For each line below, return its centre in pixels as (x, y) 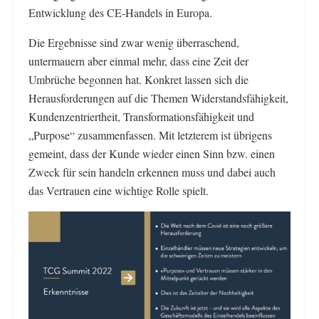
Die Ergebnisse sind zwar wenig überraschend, (134, 43)
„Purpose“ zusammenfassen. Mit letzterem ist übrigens (150, 135)
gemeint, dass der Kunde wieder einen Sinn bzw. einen (152, 154)
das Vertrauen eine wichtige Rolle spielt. (119, 191)
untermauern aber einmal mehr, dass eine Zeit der (138, 61)
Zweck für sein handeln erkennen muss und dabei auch (152, 172)
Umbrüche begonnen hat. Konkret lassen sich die (138, 80)
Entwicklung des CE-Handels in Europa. (120, 13)
